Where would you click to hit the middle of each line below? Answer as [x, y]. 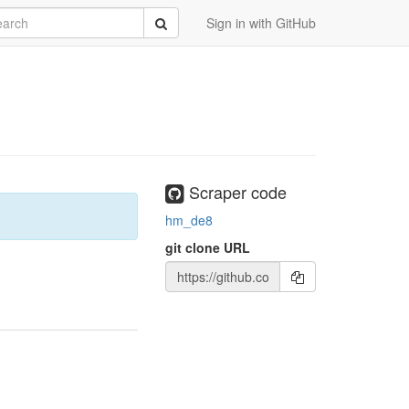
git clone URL [208, 247]
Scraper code [236, 192]
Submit [174, 22]
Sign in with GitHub [261, 23]
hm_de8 [189, 220]
